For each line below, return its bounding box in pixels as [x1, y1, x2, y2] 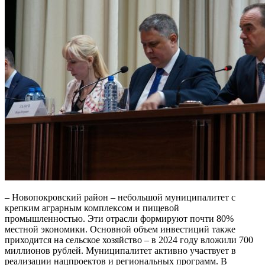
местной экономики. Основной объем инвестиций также [5, 224, 235, 234]
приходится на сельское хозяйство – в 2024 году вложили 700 [5, 235, 253, 245]
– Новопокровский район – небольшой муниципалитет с [5, 192, 235, 202]
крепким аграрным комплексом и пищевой [5, 203, 179, 213]
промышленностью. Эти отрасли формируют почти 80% [5, 214, 234, 224]
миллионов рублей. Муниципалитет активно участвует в [5, 245, 236, 256]
